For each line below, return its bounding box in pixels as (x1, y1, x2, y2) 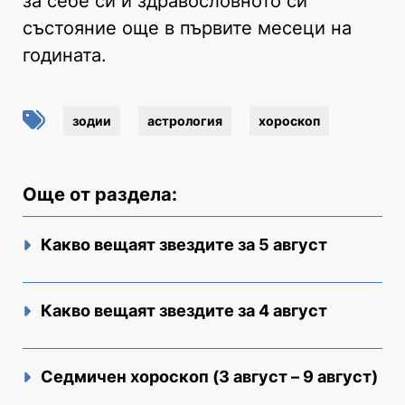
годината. (23, 43, 107, 66)
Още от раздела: (23, 183, 177, 205)
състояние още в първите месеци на (23, 16, 352, 39)
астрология (147, 112, 222, 128)
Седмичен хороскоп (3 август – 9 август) (41, 366, 378, 386)
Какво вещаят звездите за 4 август (41, 300, 327, 320)
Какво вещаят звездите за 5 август (41, 234, 327, 254)
